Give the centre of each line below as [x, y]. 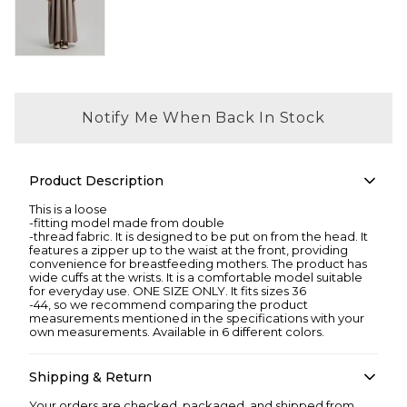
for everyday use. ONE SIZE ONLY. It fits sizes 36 [168, 291]
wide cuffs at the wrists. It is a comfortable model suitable [196, 278]
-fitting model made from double [127, 223]
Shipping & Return [90, 377]
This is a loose [68, 209]
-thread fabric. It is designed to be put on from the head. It [199, 237]
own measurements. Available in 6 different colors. [177, 332]
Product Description [96, 181]
